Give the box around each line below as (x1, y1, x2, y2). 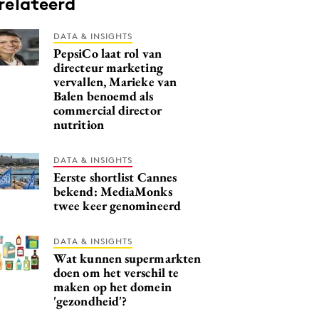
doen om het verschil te (53, 263, 179, 281)
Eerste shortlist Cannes (53, 168, 177, 185)
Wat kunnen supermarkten (53, 249, 202, 266)
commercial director (53, 101, 162, 118)
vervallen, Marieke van (53, 73, 177, 90)
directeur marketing (53, 58, 163, 75)
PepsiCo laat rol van (53, 44, 162, 61)
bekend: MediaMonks (53, 182, 172, 199)
